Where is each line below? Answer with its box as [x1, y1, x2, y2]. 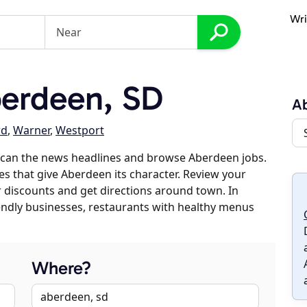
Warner [13, 123, 50, 138]
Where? [32, 258, 91, 279]
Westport [56, 123, 104, 138]
